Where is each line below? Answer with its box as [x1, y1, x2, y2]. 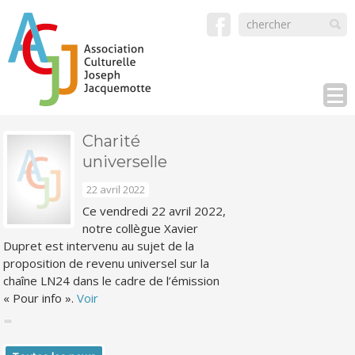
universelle [82, 152, 168, 171]
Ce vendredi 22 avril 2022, [82, 203, 227, 219]
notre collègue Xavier [82, 220, 199, 236]
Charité [82, 132, 141, 151]
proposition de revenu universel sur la [3, 255, 210, 271]
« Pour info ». [3, 290, 78, 306]
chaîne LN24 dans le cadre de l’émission [3, 273, 220, 288]
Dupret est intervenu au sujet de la [3, 238, 195, 254]
